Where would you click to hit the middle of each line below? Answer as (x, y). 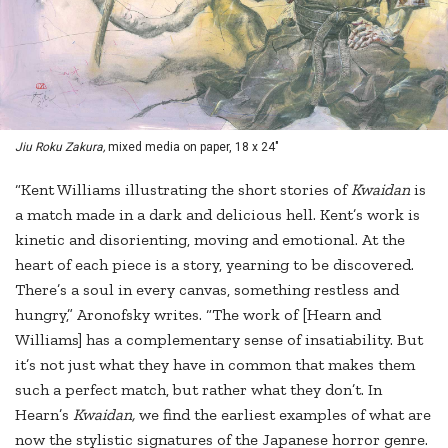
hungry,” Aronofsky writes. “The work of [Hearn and (198, 314)
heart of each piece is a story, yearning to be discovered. (214, 264)
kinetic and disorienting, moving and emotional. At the (210, 239)
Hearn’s (44, 414)
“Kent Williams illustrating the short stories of (183, 189)
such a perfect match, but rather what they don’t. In (198, 389)
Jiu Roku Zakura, (60, 146)
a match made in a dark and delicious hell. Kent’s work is (217, 214)
